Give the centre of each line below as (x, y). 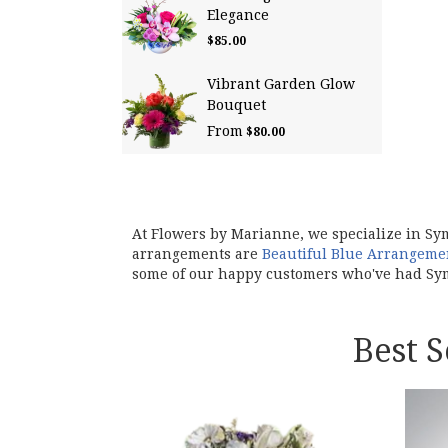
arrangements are (197, 253)
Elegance (238, 14)
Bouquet (236, 104)
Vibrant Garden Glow (281, 83)
